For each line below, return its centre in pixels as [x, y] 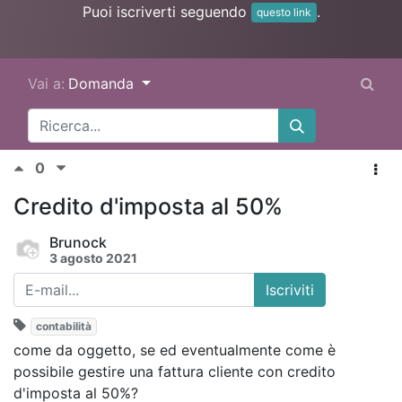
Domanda [103, 84]
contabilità [63, 327]
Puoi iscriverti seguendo [166, 11]
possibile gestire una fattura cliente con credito [175, 372]
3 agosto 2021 [93, 258]
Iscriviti [290, 290]
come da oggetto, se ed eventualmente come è [175, 350]
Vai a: [46, 84]
